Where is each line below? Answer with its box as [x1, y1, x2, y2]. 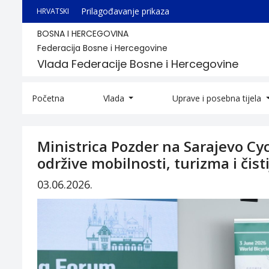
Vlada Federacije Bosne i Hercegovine [37, 56, 238, 71]
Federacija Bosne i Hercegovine [37, 42, 168, 54]
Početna [32, 92, 64, 104]
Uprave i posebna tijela [172, 92, 264, 104]
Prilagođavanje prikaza [81, 5, 169, 17]
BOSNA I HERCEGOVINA [37, 28, 128, 40]
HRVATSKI [37, 6, 69, 16]
